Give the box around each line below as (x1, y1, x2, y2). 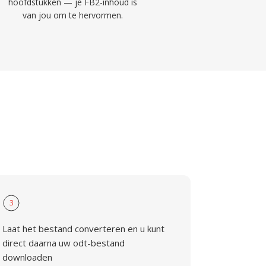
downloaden (2, 251, 53, 263)
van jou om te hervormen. (23, 9, 123, 21)
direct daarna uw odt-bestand (2, 237, 125, 249)
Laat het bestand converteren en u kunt (2, 223, 165, 235)
